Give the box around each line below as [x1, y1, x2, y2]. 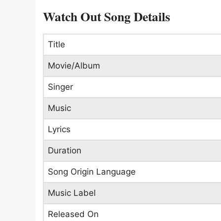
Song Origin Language [48, 166, 136, 177]
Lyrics [48, 124, 71, 134]
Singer [48, 81, 73, 92]
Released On [48, 209, 99, 219]
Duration [48, 145, 81, 155]
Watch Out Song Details [43, 6, 170, 26]
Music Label [48, 187, 96, 198]
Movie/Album [48, 60, 100, 71]
